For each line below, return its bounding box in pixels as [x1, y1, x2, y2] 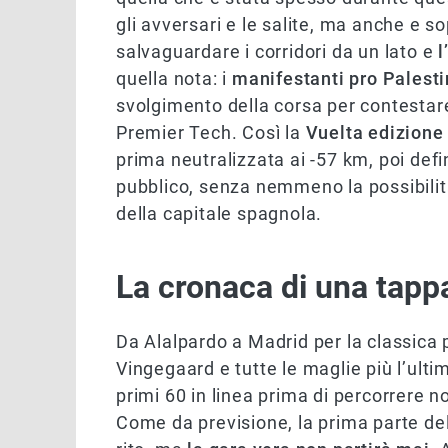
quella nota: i [116, 68, 233, 90]
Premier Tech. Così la [116, 122, 306, 144]
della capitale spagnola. [116, 203, 323, 225]
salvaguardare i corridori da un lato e [116, 41, 439, 63]
